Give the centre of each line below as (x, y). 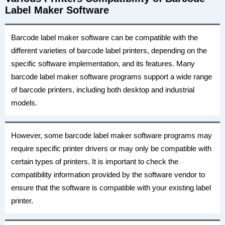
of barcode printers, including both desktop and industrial (103, 90)
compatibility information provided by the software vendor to (108, 175)
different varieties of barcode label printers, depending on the (109, 50)
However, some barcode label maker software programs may (111, 135)
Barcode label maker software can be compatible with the (104, 37)
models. (24, 103)
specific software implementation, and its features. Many (103, 64)
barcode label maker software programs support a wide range (111, 77)
